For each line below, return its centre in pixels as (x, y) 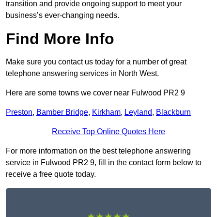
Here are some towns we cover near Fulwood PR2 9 (95, 93)
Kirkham (106, 112)
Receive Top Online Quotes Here (108, 132)
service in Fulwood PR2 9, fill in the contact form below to (104, 163)
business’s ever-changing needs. (62, 15)
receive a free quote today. (51, 174)
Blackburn (173, 112)
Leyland (138, 112)
